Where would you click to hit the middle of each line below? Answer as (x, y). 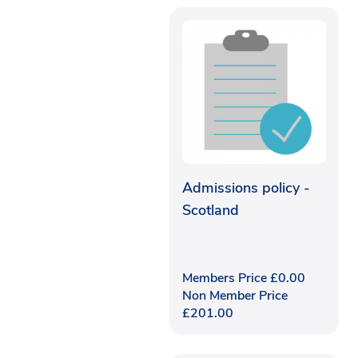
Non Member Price (235, 295)
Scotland (211, 210)
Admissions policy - (246, 187)
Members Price (226, 278)
